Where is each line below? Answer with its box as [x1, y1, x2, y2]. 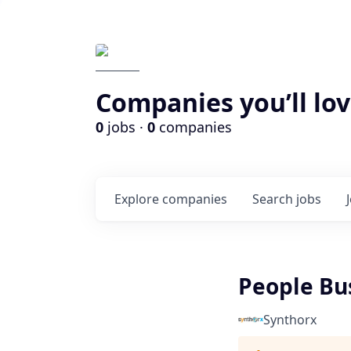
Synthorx [263, 311, 317, 328]
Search [252, 190, 296, 208]
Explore [114, 190, 162, 208]
